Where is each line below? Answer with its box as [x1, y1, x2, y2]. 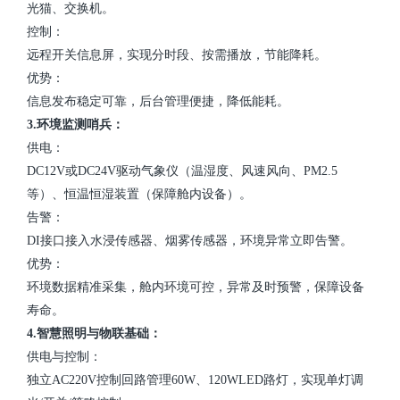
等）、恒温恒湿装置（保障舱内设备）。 [27, 187, 252, 201]
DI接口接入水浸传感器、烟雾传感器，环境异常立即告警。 [27, 233, 353, 247]
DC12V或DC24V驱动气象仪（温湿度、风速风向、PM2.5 [27, 163, 337, 178]
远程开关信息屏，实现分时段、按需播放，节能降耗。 [27, 47, 327, 62]
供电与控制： [27, 349, 102, 363]
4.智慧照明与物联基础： [27, 326, 162, 340]
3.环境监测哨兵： [27, 117, 124, 131]
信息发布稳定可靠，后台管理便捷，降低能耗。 [27, 94, 289, 108]
